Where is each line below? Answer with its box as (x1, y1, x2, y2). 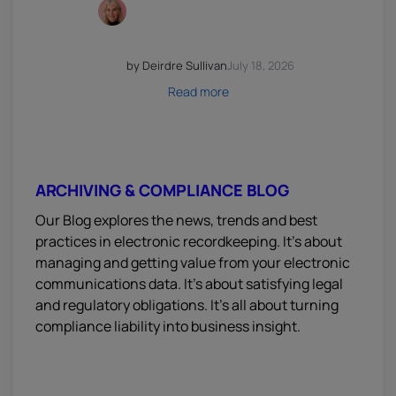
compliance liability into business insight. (35, 316, 301, 336)
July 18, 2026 (227, 57, 294, 74)
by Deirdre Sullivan (126, 57, 227, 74)
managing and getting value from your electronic (35, 253, 350, 272)
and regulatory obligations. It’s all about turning (35, 295, 339, 315)
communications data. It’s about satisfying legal (35, 274, 343, 293)
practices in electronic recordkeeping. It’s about (35, 232, 342, 251)
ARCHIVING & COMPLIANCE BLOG (35, 179, 289, 201)
